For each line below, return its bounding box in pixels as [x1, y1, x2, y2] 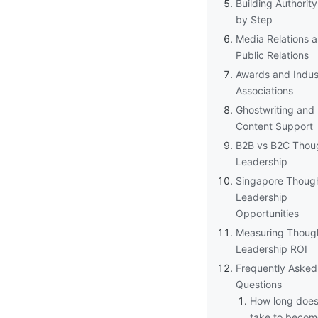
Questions [236, 278, 282, 290]
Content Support [236, 119, 313, 132]
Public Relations [236, 48, 309, 61]
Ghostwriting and [236, 103, 314, 116]
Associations [236, 84, 293, 97]
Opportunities [236, 207, 299, 219]
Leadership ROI [236, 242, 307, 255]
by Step [236, 13, 273, 26]
